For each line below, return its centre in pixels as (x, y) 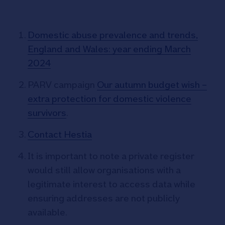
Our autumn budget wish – (152, 85)
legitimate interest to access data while (111, 184)
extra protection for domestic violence (109, 99)
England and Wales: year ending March (109, 49)
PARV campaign (62, 85)
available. (48, 212)
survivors (47, 113)
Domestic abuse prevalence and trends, (113, 35)
